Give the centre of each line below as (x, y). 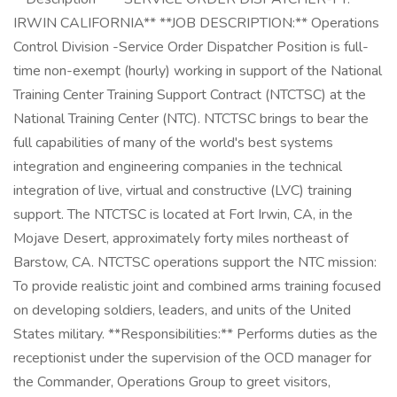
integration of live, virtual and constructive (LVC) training (183, 191)
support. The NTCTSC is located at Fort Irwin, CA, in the (183, 214)
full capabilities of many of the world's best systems (173, 143)
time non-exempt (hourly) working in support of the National (198, 71)
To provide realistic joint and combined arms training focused (197, 286)
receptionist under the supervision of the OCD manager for (192, 358)
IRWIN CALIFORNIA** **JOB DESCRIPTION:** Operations (196, 23)
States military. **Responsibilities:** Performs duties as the (195, 334)
